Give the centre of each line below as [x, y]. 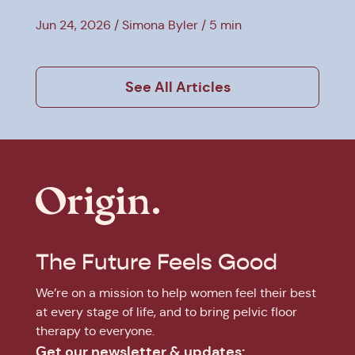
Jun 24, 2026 [73, 25]
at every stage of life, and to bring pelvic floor [166, 311]
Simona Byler [160, 25]
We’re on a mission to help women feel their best [176, 292]
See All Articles [177, 86]
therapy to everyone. [95, 330]
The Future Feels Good [157, 262]
